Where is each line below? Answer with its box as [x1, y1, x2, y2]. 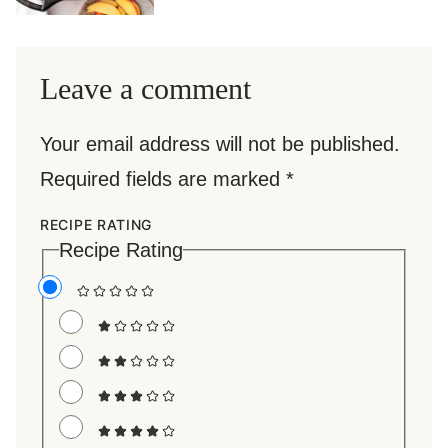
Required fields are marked [40, 167, 286, 190]
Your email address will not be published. [40, 132, 400, 155]
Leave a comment [40, 71, 251, 105]
